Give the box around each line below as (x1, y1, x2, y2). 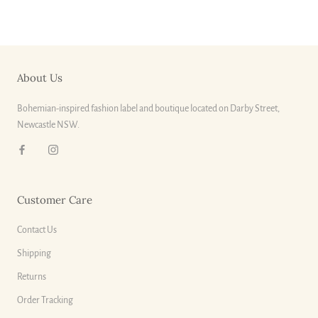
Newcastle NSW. (17, 120, 79, 131)
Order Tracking (17, 295, 73, 306)
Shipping (17, 248, 51, 259)
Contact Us (17, 225, 57, 236)
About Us (17, 71, 62, 85)
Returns (17, 272, 46, 283)
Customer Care (17, 193, 92, 207)
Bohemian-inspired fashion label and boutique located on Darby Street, (17, 104, 280, 114)
